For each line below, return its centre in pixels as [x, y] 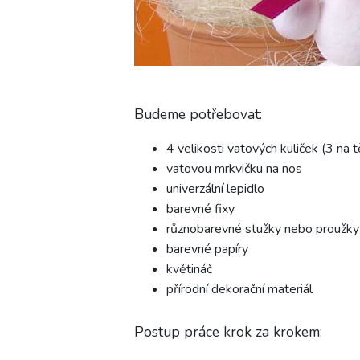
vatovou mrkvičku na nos [234, 168]
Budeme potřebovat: [198, 114]
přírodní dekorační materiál [239, 289]
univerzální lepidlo [215, 188]
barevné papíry [207, 249]
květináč [189, 269]
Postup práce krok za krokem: [228, 331]
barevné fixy [200, 209]
